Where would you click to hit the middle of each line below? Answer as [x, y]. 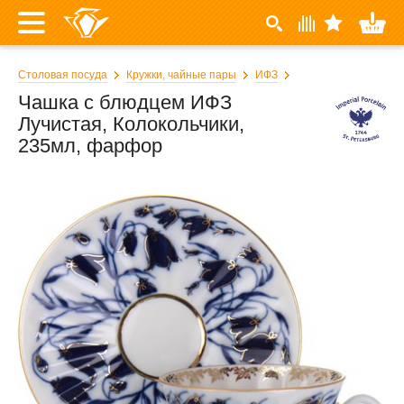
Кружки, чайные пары [181, 75]
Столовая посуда [63, 75]
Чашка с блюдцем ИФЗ [125, 102]
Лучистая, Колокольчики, [131, 124]
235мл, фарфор [90, 146]
